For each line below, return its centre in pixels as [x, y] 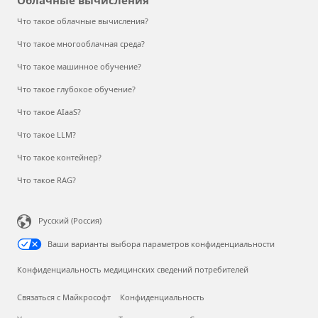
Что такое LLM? [46, 134]
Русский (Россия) [70, 220]
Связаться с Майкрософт [64, 297]
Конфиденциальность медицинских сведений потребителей [133, 269]
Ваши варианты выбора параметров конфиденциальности [161, 243]
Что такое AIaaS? [49, 111]
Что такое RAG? [46, 180]
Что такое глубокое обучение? [76, 89]
